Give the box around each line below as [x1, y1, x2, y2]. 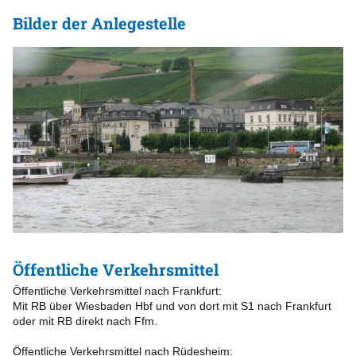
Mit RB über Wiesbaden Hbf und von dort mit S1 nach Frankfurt [13, 300, 331, 312]
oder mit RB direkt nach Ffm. [13, 315, 157, 327]
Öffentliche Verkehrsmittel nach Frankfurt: [13, 284, 222, 297]
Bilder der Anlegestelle [13, 13, 186, 33]
